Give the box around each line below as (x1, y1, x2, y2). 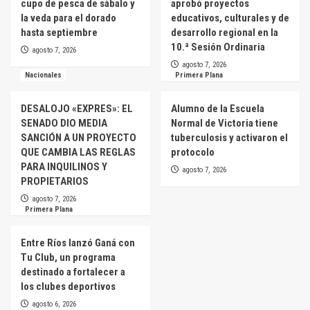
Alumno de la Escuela (170, 102, 264, 115)
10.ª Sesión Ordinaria (170, 40, 265, 53)
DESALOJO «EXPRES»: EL (21, 102, 133, 115)
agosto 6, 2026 (32, 299, 76, 309)
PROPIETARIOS (21, 174, 89, 188)
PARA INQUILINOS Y (21, 160, 107, 173)
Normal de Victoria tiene (170, 116, 278, 129)
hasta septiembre (21, 26, 98, 39)
